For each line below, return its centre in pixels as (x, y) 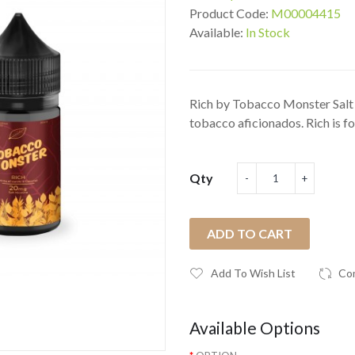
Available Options (255, 328)
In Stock (268, 32)
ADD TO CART (250, 233)
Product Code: (230, 13)
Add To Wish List (253, 273)
